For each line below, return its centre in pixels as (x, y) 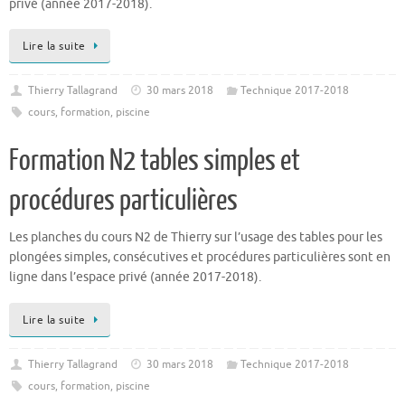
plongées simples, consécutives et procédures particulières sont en (200, 258)
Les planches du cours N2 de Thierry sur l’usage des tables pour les (196, 238)
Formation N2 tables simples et (155, 161)
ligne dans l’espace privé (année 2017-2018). (135, 278)
